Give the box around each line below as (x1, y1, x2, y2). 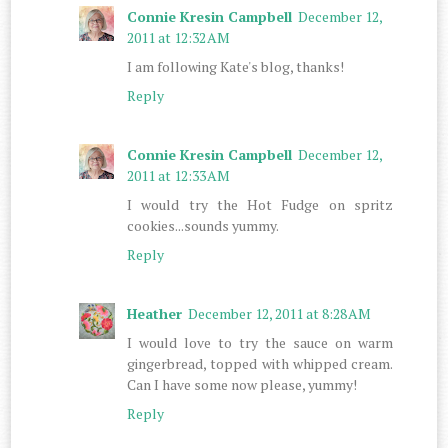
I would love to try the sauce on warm (127, 332, 393, 352)
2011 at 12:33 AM (127, 165, 231, 185)
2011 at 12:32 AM (127, 27, 231, 47)
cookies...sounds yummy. (127, 215, 280, 235)
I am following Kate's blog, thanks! (127, 56, 345, 76)
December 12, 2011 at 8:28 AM (188, 303, 372, 323)
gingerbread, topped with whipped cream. (127, 353, 393, 373)
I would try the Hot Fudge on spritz (127, 194, 393, 214)
